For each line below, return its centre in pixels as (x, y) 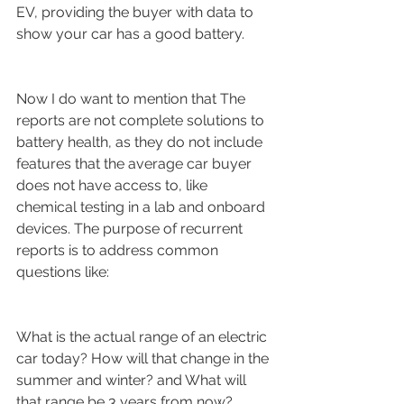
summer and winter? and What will (133, 380)
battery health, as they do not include (141, 142)
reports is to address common (119, 250)
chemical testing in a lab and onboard (142, 207)
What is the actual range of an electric (143, 336)
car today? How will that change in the (144, 358)
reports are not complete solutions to (142, 120)
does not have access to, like (114, 185)
